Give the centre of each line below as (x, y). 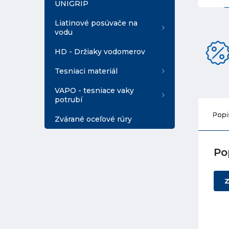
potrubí (68, 100)
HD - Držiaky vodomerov (100, 52)
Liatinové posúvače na (96, 23)
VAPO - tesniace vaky (94, 90)
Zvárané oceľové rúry (93, 119)
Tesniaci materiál (86, 71)
